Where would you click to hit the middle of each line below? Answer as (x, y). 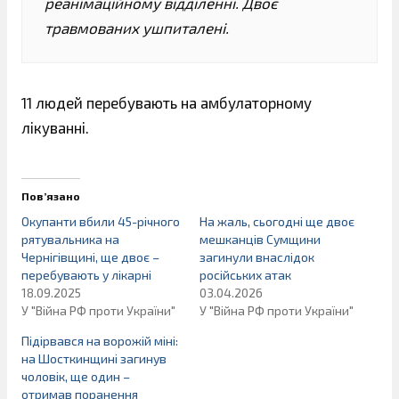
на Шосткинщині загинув (94, 358)
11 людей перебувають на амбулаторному (167, 102)
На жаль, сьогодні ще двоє (277, 221)
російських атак (245, 274)
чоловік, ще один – (76, 376)
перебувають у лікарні (86, 274)
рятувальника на (70, 239)
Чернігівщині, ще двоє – (90, 256)
